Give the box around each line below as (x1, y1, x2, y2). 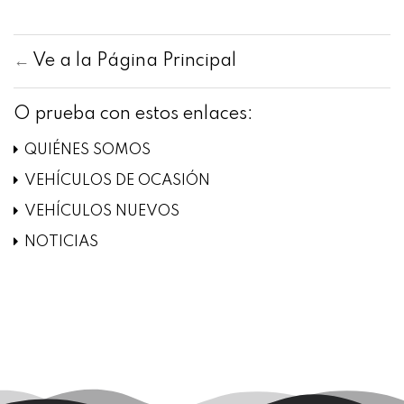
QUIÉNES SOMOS (24, 142, 151, 159)
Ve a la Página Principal (32, 52, 236, 71)
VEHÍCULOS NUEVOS (24, 204, 179, 220)
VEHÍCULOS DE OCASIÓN (24, 173, 210, 189)
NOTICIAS (24, 234, 98, 251)
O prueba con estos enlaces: (14, 106, 253, 124)
